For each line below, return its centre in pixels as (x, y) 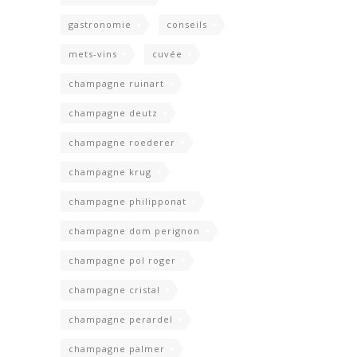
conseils (187, 25)
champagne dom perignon (134, 231)
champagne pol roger (122, 261)
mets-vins (93, 54)
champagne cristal (114, 290)
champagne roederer (122, 143)
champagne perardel (121, 320)
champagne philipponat (127, 202)
